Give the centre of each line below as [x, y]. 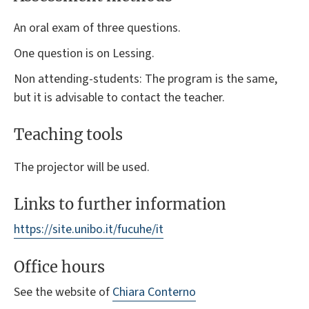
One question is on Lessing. [84, 54]
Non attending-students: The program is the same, [146, 79]
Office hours [59, 267]
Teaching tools [68, 135]
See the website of [63, 292]
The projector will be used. [82, 167]
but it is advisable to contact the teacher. [119, 98]
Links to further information [120, 205]
